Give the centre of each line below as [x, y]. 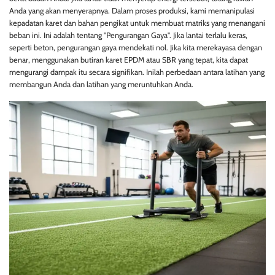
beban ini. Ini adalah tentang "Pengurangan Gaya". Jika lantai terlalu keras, [128, 36]
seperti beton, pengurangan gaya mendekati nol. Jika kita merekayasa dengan [136, 48]
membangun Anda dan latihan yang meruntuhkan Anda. [101, 85]
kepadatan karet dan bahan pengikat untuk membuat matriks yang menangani [137, 23]
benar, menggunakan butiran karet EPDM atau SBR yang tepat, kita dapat [129, 60]
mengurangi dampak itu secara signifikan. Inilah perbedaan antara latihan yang [137, 72]
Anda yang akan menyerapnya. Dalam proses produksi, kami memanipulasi [132, 11]
